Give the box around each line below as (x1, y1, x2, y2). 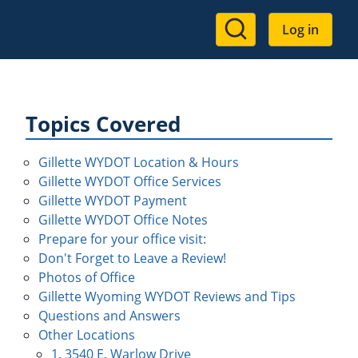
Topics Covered (26, 110, 181, 138)
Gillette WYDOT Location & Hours (38, 153, 239, 171)
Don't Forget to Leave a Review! (38, 249, 226, 267)
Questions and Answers (38, 307, 181, 324)
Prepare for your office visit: (38, 230, 206, 248)
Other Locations (38, 326, 135, 344)
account (216, 41, 298, 69)
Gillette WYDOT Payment (38, 192, 187, 209)
